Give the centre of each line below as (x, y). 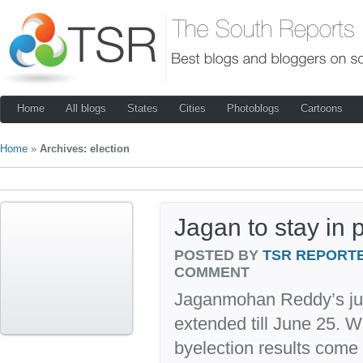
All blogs (86, 108)
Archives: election (85, 148)
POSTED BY (218, 254)
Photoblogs (253, 108)
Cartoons (322, 108)
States (143, 108)
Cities (192, 108)
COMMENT (212, 271)
